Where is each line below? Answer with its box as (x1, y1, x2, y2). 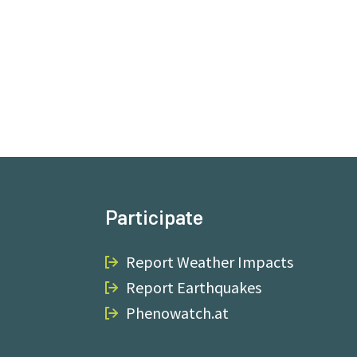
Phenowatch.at (125, 303, 229, 323)
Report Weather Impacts (125, 252, 293, 272)
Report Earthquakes (125, 277, 261, 297)
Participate (104, 205, 203, 231)
